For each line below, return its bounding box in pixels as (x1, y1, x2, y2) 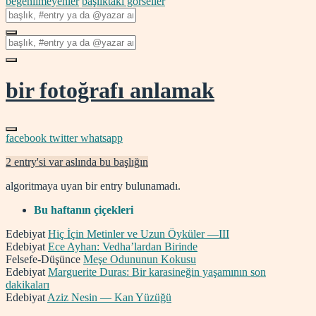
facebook (6, 131, 49, 144)
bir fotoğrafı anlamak (6, 78, 214, 104)
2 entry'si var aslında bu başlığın (6, 155, 148, 168)
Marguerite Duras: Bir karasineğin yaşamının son (48, 265, 266, 278)
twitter (49, 131, 80, 144)
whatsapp (80, 131, 123, 144)
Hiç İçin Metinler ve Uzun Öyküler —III (48, 227, 229, 240)
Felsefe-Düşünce (6, 253, 80, 265)
